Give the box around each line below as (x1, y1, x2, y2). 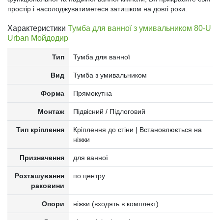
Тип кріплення (16, 126, 65, 134)
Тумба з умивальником (73, 71, 147, 79)
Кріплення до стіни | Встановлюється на (73, 126, 202, 134)
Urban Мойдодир (7, 34, 68, 42)
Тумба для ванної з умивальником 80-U (68, 24, 211, 32)
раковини (31, 182, 65, 190)
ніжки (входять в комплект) (73, 200, 159, 208)
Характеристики (7, 24, 68, 32)
